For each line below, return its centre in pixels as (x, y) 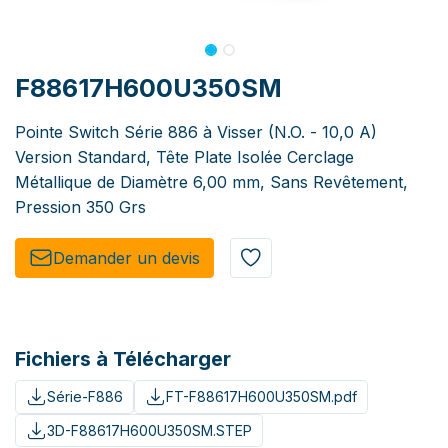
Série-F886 (84, 397)
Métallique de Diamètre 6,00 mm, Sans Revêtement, (211, 182)
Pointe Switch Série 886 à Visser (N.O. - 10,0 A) (196, 132)
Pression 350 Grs (80, 207)
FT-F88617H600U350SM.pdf (261, 397)
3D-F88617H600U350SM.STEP (149, 430)
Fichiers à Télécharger (123, 359)
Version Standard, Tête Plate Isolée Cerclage (184, 157)
